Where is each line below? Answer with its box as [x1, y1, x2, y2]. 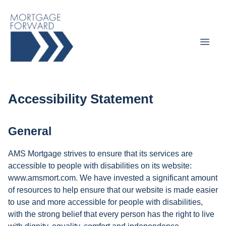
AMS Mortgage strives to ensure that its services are [8, 149, 193, 158]
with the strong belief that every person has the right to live [8, 210, 214, 219]
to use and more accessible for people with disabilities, [8, 198, 203, 207]
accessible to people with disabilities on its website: [8, 161, 192, 171]
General [8, 125, 51, 138]
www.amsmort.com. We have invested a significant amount [8, 174, 217, 183]
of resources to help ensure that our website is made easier [8, 186, 218, 195]
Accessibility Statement [8, 91, 153, 106]
